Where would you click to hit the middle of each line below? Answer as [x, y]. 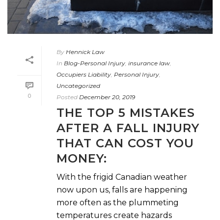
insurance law [149, 63]
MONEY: [82, 158]
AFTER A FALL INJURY [128, 128]
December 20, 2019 [107, 97]
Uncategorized [78, 85]
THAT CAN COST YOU [125, 143]
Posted [67, 97]
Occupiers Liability [84, 74]
